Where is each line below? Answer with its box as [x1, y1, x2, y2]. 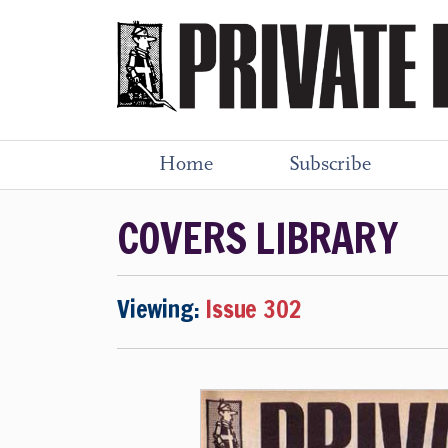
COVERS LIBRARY [117, 208, 397, 268]
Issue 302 [205, 292, 301, 326]
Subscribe [289, 155, 371, 175]
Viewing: [117, 292, 206, 326]
